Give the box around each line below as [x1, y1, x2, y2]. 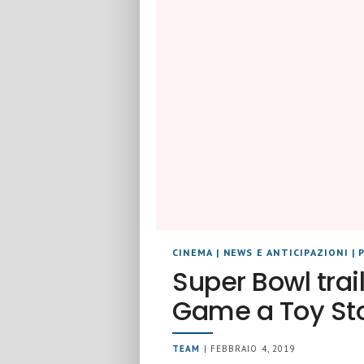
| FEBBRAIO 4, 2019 [200, 343, 296, 354]
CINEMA [172, 246, 214, 258]
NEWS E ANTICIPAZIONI [223, 246, 349, 258]
